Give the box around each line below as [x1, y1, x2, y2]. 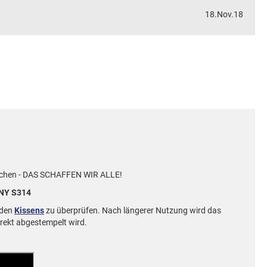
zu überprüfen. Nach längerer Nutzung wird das [44, 206, 221, 215]
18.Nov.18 [205, 10, 243, 19]
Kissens [14, 206, 44, 215]
